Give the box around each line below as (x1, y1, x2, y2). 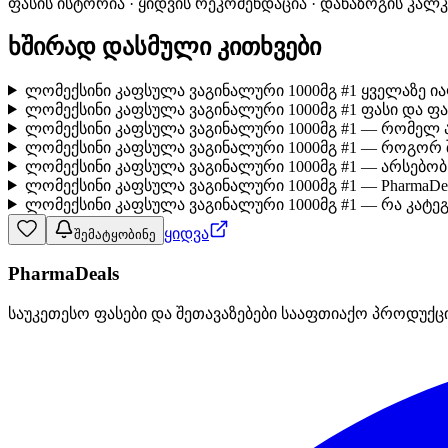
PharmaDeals (8, 263, 119, 285)
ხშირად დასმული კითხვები (8, 33, 321, 60)
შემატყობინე (74, 226, 156, 242)
